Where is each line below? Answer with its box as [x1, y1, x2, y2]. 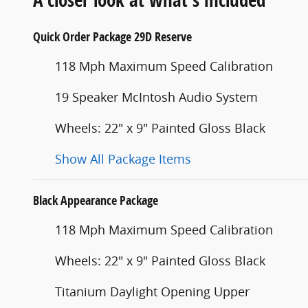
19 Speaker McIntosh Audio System [55, 88, 258, 105]
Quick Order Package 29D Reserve [33, 27, 192, 45]
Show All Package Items [55, 150, 191, 167]
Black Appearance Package [33, 191, 158, 209]
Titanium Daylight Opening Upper [55, 283, 250, 300]
